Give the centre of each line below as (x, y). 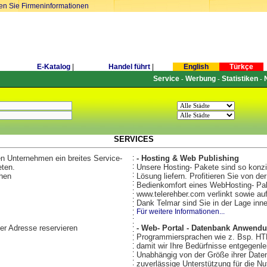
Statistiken (240, 79)
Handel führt (129, 67)
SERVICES (133, 139)
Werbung (200, 79)
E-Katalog (54, 67)
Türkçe (241, 67)
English (196, 67)
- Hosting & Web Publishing (187, 158)
